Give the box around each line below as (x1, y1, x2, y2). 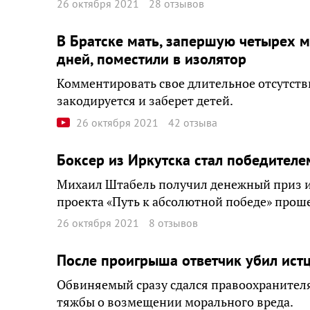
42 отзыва (168, 115, 217, 129)
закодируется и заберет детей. (57, 93, 233, 109)
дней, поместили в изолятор (57, 49, 246, 69)
